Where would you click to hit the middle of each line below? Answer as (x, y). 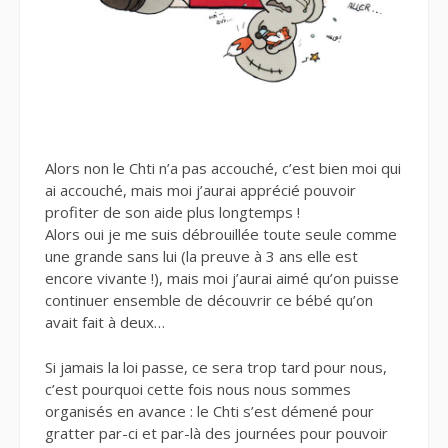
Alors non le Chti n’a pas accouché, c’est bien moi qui (223, 168)
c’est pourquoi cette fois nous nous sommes (198, 388)
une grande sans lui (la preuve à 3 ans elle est (201, 256)
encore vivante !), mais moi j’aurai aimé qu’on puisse (222, 278)
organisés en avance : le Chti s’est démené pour (209, 410)
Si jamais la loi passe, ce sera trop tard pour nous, (216, 366)
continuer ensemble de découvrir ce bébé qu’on (209, 300)
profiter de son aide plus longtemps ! (172, 212)
